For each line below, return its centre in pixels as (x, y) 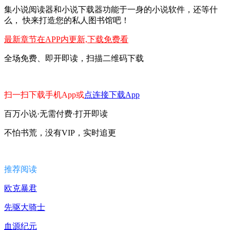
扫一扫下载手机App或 (44, 94)
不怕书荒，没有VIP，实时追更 (60, 132)
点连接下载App (112, 94)
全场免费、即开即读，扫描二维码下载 (74, 58)
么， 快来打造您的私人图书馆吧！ (67, 20)
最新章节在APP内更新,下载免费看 (66, 39)
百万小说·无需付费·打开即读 (56, 113)
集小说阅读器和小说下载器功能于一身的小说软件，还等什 (111, 9)
